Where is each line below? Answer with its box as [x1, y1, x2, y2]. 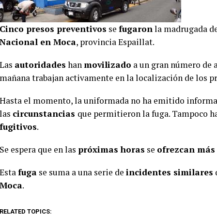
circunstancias [13, 108, 77, 119]
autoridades [15, 59, 66, 70]
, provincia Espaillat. [76, 36, 155, 47]
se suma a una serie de [37, 167, 126, 178]
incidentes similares [126, 167, 213, 178]
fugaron [119, 23, 153, 34]
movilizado [84, 59, 131, 70]
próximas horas [78, 144, 145, 155]
